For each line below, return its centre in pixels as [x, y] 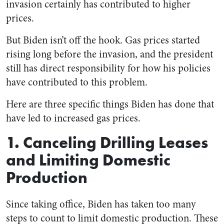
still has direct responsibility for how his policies [108, 68]
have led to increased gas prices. [73, 118]
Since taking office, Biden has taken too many [101, 204]
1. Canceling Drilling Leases [107, 142]
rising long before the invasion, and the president [109, 54]
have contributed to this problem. [77, 82]
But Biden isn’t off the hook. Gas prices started [103, 40]
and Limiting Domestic [88, 160]
